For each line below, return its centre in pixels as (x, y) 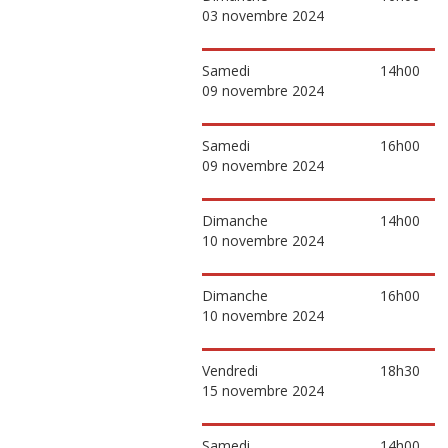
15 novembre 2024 (263, 390)
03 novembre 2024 (263, 15)
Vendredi (230, 370)
